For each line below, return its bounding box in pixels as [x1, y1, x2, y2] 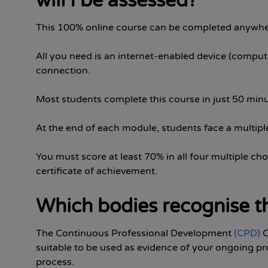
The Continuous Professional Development [36, 227, 234, 239]
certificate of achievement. [36, 165, 157, 177]
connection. [36, 65, 90, 77]
